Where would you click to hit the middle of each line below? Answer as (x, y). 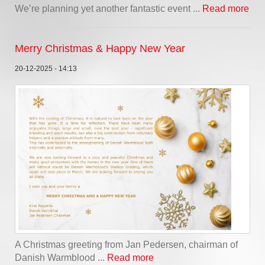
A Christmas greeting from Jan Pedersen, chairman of (126, 244)
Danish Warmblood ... (61, 257)
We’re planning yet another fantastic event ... (109, 8)
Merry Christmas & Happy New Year (100, 48)
